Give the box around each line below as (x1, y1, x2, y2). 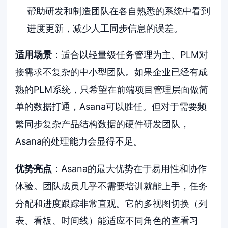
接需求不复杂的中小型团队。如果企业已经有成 (15, 67, 208, 77)
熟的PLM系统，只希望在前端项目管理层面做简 (15, 84, 209, 95)
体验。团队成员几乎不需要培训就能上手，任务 (15, 180, 208, 191)
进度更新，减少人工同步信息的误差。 (26, 23, 183, 34)
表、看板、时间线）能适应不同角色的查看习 (15, 215, 199, 226)
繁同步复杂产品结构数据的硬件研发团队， (15, 119, 190, 129)
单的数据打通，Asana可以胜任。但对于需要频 (15, 101, 207, 112)
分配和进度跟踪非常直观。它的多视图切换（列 (15, 197, 208, 209)
